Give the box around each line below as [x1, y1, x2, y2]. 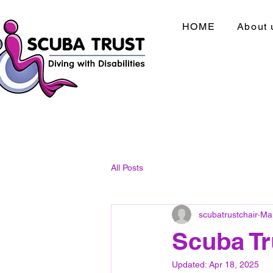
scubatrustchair [199, 209, 258, 219]
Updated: [172, 260, 209, 269]
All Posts [111, 162, 143, 172]
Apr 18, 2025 [209, 260, 259, 269]
